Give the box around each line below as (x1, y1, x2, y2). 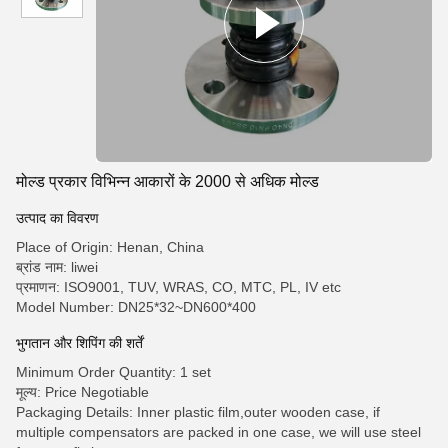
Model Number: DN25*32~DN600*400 (16, 299, 256, 315)
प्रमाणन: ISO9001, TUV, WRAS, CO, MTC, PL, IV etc (16, 279, 341, 295)
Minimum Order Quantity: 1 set (16, 364, 211, 380)
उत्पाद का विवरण (16, 210, 99, 226)
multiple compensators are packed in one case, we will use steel (16, 424, 421, 440)
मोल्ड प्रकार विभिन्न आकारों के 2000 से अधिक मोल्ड (16, 173, 319, 190)
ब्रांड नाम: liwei (16, 259, 98, 275)
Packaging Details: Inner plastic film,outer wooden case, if (16, 404, 380, 420)
